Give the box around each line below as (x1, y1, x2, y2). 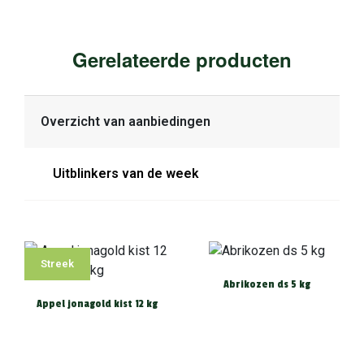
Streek (41, 258, 74, 271)
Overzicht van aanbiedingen (41, 114, 210, 130)
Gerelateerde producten (72, 45, 292, 74)
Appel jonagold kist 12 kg (37, 297, 158, 311)
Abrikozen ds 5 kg (223, 278, 310, 292)
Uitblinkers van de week (53, 166, 199, 182)
